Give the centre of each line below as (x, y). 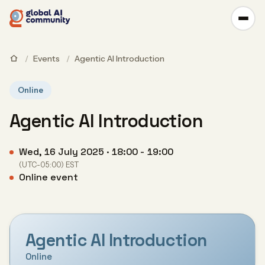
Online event (49, 177)
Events (46, 59)
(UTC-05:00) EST (49, 165)
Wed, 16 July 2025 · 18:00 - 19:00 (96, 152)
